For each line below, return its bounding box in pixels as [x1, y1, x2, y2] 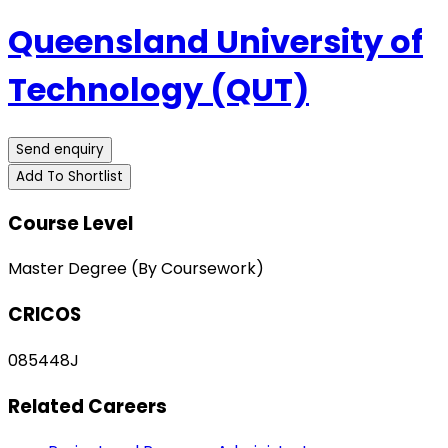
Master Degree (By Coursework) [8, 257, 264, 281]
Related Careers [8, 392, 167, 420]
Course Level [8, 209, 133, 237]
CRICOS [8, 301, 81, 329]
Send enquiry [16, 139, 104, 159]
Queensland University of [8, 19, 423, 65]
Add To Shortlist [16, 166, 123, 186]
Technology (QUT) [8, 67, 309, 113]
